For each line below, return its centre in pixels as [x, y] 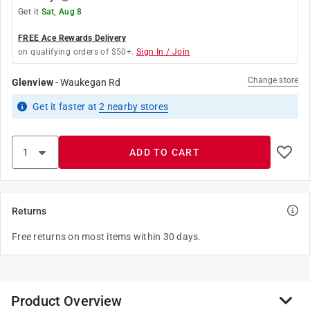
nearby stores [136, 107]
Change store [273, 80]
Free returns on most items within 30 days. [107, 237]
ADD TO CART [165, 152]
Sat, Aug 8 [62, 12]
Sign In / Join [163, 52]
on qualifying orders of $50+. [76, 52]
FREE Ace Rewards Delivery [72, 38]
